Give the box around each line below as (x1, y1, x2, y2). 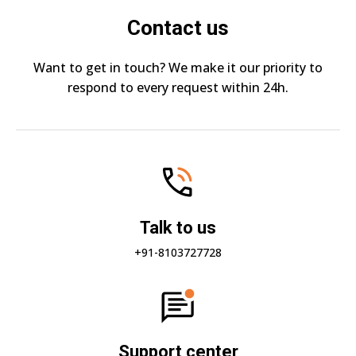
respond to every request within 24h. (68, 79, 288, 97)
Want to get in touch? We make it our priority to (33, 59, 323, 77)
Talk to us (140, 218, 216, 238)
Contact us (127, 16, 229, 41)
